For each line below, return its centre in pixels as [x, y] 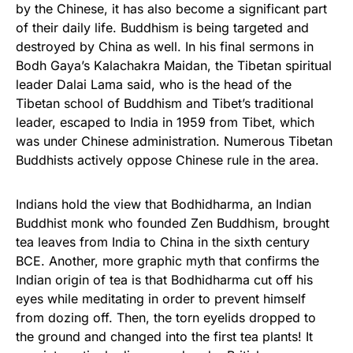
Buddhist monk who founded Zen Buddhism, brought [173, 223]
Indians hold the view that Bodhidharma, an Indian [163, 204]
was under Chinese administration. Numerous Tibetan [174, 141]
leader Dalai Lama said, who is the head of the [154, 84]
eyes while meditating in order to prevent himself [161, 299]
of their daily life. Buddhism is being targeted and [162, 28]
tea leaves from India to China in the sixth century [163, 242]
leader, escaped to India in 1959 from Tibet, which [165, 122]
